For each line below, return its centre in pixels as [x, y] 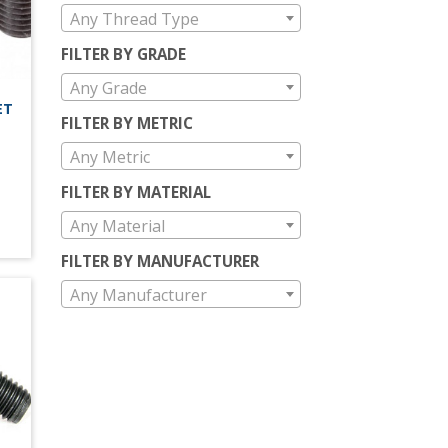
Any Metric [110, 156]
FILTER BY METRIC [127, 122]
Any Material [117, 225]
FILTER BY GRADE [123, 53]
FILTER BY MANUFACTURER [160, 260]
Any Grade [108, 87]
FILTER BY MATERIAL [136, 191]
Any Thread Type [134, 18]
